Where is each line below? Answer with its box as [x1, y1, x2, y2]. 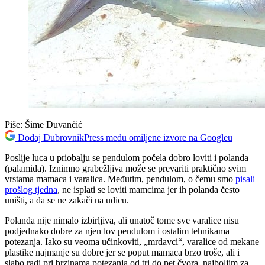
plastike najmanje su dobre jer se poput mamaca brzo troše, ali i [5, 247, 240, 257]
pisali [235, 173, 255, 184]
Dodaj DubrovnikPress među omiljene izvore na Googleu [18, 132, 232, 143]
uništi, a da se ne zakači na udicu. [5, 195, 129, 205]
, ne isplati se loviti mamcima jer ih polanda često [57, 184, 240, 195]
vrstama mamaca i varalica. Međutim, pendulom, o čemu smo [5, 173, 235, 184]
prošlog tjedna [5, 184, 57, 195]
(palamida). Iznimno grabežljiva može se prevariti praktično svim [5, 163, 246, 173]
